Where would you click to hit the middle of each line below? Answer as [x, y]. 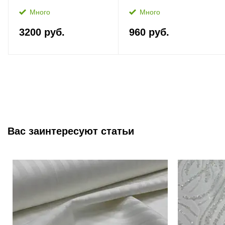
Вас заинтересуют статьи [71, 131]
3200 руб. [42, 32]
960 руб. [149, 32]
